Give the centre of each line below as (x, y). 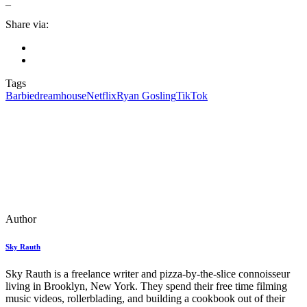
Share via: (27, 25)
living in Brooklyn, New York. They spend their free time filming (146, 286)
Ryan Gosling (146, 96)
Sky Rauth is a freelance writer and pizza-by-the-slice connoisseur (148, 274)
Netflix (101, 96)
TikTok (192, 96)
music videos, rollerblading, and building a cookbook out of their (145, 299)
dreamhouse (60, 96)
